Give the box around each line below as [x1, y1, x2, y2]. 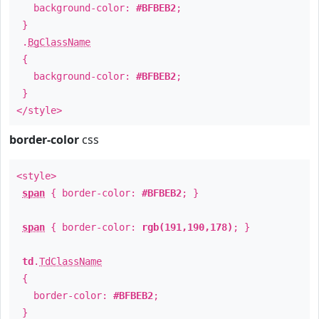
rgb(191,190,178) [142, 221, 233, 233]
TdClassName [39, 256, 102, 267]
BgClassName [28, 36, 90, 48]
